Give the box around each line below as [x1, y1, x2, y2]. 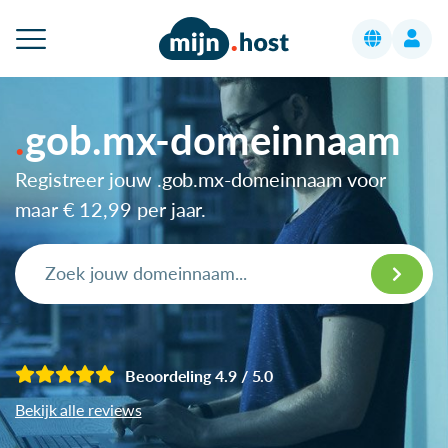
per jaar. [132, 196, 207, 221]
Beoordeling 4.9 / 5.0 [125, 365, 274, 385]
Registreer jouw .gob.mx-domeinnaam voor [15, 166, 386, 191]
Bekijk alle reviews [15, 399, 142, 419]
